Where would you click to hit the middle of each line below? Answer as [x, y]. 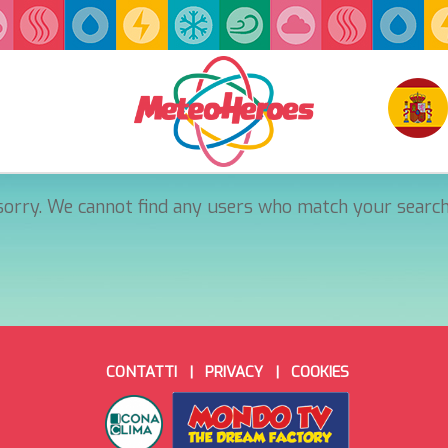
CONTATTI [141, 372]
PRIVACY [233, 372]
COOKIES [319, 372]
